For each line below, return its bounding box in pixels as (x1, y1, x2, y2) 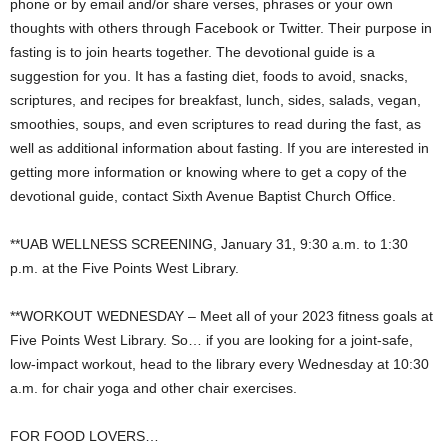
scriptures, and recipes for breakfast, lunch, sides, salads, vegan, (10, 92, 421, 109)
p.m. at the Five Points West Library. (10, 260, 239, 277)
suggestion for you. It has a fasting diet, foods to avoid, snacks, (10, 68, 408, 85)
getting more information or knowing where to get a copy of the (10, 164, 407, 181)
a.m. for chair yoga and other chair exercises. (10, 380, 297, 397)
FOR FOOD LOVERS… (10, 428, 159, 445)
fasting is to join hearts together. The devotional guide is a (10, 44, 375, 61)
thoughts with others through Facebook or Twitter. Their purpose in (10, 20, 432, 37)
